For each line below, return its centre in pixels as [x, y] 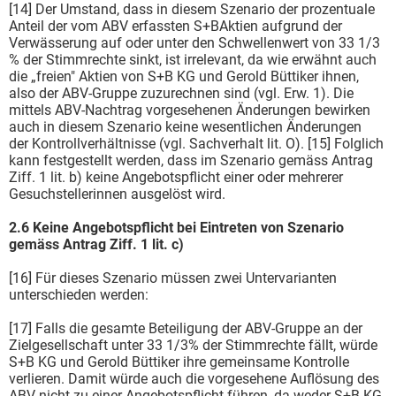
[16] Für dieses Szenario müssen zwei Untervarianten [173, 278]
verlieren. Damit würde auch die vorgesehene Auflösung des [194, 378]
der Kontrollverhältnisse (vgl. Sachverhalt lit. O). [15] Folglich [196, 143]
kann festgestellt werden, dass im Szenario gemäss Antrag [191, 160]
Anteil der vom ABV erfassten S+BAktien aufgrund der [175, 26]
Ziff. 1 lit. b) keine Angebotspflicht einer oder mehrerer [176, 177]
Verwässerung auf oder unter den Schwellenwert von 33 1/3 [194, 42]
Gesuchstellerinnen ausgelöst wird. [117, 194]
